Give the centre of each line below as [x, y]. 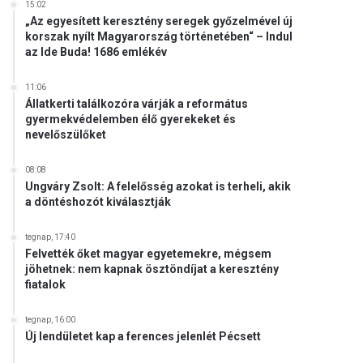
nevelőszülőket [66, 135]
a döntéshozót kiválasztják [98, 202]
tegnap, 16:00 [51, 320]
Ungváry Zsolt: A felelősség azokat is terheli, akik [158, 186]
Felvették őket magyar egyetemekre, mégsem [149, 254]
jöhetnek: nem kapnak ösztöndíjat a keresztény [152, 269]
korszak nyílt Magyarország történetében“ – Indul [159, 36]
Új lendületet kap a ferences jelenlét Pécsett [143, 336]
